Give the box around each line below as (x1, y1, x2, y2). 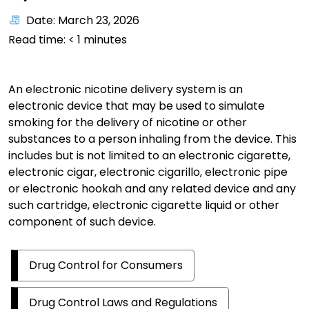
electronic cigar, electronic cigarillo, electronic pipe (8, 164, 288, 180)
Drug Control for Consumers (29, 257, 183, 273)
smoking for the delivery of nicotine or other (8, 114, 247, 130)
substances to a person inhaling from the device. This (8, 131, 297, 147)
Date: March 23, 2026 (26, 12, 139, 28)
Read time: (8, 32, 68, 48)
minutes (81, 32, 127, 48)
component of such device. (8, 214, 156, 230)
